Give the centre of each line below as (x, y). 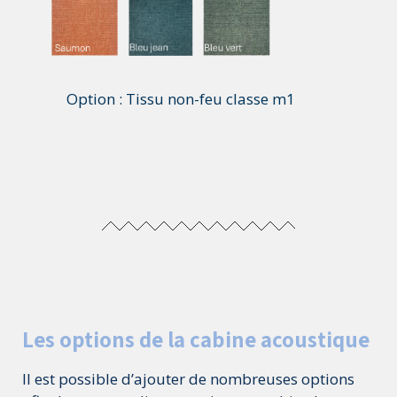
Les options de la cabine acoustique (196, 339)
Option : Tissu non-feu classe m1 (181, 98)
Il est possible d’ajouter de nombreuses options (188, 378)
